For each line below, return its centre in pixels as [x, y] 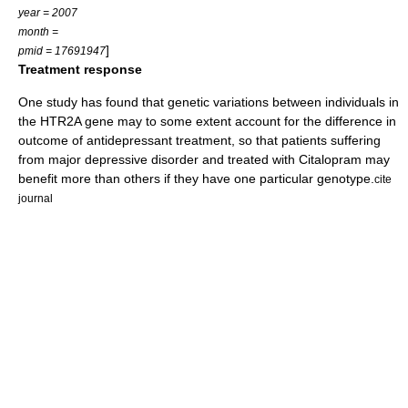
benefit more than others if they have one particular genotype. [196, 178]
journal [36, 198]
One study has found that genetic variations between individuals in [209, 102]
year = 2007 [48, 12]
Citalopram [330, 159]
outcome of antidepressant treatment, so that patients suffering [199, 140]
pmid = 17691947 [62, 50]
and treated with [249, 159]
